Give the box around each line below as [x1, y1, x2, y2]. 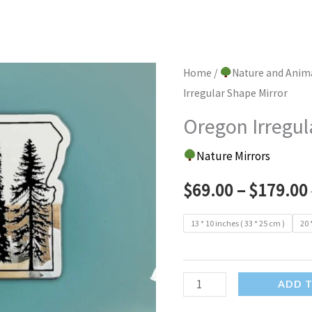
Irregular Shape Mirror [182, 86, 288, 100]
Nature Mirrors [196, 148, 271, 164]
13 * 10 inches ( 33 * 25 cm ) [190, 217, 285, 228]
